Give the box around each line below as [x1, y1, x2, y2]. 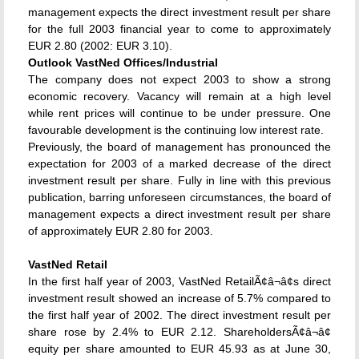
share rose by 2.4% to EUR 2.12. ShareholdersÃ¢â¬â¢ [28, 325, 331, 338]
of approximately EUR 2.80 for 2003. [28, 224, 213, 237]
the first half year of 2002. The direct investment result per [28, 309, 331, 321]
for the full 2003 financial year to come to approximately [28, 22, 331, 35]
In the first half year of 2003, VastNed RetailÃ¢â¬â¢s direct [28, 275, 331, 288]
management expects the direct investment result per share [28, 6, 331, 18]
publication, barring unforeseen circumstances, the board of [28, 191, 331, 204]
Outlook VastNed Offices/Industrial [28, 56, 218, 69]
